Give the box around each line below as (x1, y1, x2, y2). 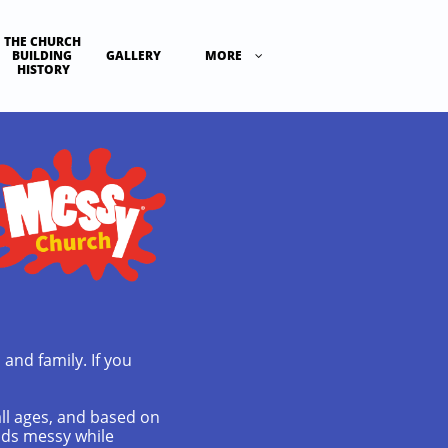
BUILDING (12, 47, 72, 64)
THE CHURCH (3, 33, 81, 50)
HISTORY (17, 61, 70, 78)
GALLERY (106, 47, 161, 64)
